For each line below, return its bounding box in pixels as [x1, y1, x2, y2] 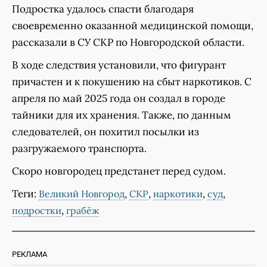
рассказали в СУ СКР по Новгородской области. [12, 36, 244, 49]
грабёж [66, 204, 99, 217]
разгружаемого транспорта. [12, 142, 147, 156]
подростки [12, 204, 61, 217]
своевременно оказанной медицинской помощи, [12, 19, 253, 33]
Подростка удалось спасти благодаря [12, 2, 194, 16]
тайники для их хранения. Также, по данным [12, 108, 231, 122]
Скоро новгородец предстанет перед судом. [12, 164, 226, 178]
